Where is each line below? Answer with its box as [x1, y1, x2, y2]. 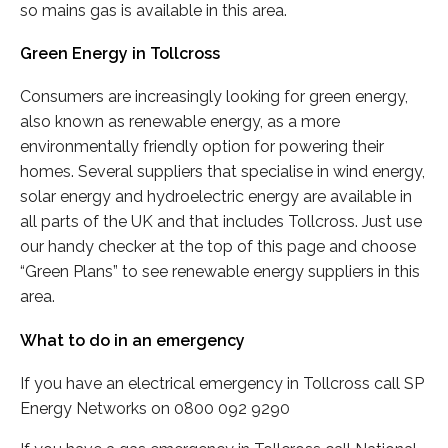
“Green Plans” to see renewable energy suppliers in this [20, 262, 420, 282]
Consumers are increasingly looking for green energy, [20, 87, 408, 107]
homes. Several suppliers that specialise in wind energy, [20, 162, 425, 182]
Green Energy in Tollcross [20, 44, 220, 63]
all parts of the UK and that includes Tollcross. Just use [20, 212, 422, 232]
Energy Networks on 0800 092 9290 [20, 398, 290, 418]
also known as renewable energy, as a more [20, 112, 340, 132]
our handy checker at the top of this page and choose [20, 237, 416, 257]
